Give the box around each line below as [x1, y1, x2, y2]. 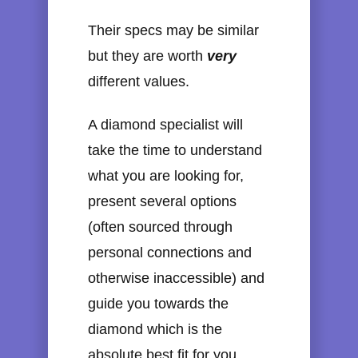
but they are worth [88, 47, 207, 64]
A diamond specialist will [88, 116, 243, 133]
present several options [88, 193, 237, 209]
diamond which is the [88, 320, 222, 337]
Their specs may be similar [88, 22, 259, 38]
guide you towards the [88, 295, 229, 312]
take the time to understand [88, 141, 262, 158]
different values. [88, 73, 189, 89]
